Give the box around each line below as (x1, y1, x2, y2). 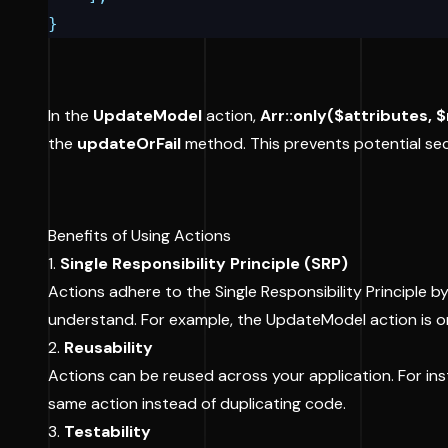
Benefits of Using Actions (48, 225, 231, 246)
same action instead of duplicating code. (48, 393, 346, 414)
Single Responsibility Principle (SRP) (60, 253, 348, 274)
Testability (64, 421, 151, 442)
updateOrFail (77, 133, 181, 154)
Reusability (64, 337, 153, 358)
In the (48, 105, 93, 126)
